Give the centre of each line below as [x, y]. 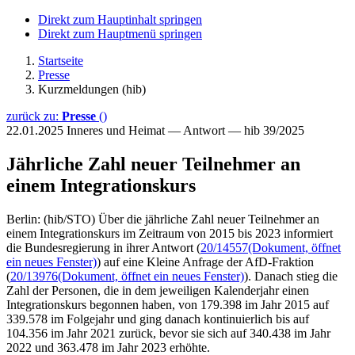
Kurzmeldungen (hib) [92, 89]
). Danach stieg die [291, 276]
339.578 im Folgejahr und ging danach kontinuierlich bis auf [158, 319]
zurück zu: [34, 116]
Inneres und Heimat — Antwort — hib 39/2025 [185, 130]
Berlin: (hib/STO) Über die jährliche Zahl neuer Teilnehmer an [163, 219]
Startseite [61, 61]
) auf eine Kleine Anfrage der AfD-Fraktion [205, 261]
